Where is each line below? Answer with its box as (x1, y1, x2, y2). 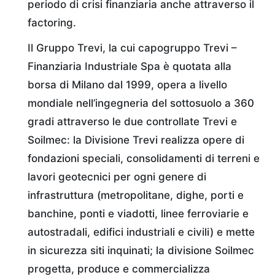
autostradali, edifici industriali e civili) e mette (28, 225, 255, 238)
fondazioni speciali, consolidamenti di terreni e (28, 152, 260, 165)
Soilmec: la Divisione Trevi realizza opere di (28, 133, 244, 146)
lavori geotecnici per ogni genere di (28, 170, 206, 183)
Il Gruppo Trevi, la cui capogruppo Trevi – (28, 41, 237, 54)
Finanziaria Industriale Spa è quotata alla (28, 60, 231, 72)
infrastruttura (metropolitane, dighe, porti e (28, 188, 244, 201)
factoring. (28, 16, 76, 29)
